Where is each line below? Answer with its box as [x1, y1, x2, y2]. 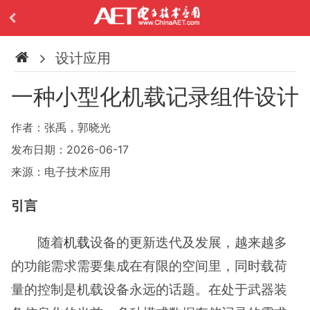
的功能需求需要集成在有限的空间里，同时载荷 [11, 257, 287, 275]
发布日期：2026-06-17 [11, 143, 129, 156]
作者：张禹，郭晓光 [11, 120, 111, 134]
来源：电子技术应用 [11, 165, 111, 179]
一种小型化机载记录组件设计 [11, 83, 299, 110]
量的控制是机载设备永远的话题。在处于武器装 [11, 281, 287, 298]
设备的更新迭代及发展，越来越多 [90, 234, 288, 251]
